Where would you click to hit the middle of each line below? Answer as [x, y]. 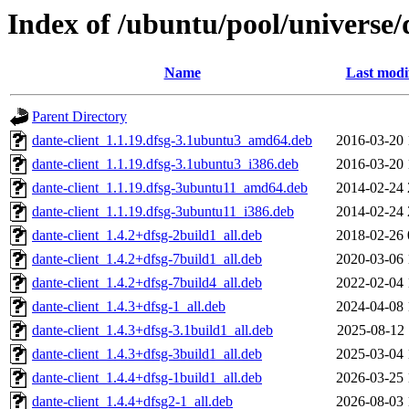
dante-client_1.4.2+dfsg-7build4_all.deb [147, 283]
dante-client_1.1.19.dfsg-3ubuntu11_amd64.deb [170, 188]
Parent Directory [79, 117]
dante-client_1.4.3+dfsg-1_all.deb [129, 307]
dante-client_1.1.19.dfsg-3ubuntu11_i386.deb [163, 212]
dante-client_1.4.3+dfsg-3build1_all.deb [147, 354]
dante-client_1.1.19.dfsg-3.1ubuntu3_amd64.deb [172, 141]
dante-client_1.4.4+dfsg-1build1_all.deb [147, 378]
